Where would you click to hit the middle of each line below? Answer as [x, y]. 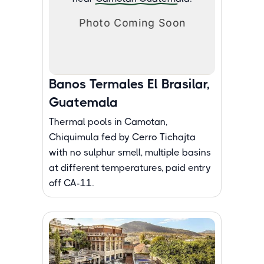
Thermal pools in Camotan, [108, 122]
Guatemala [83, 102]
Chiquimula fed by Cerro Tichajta [122, 137]
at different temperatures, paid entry [130, 168]
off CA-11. [71, 183]
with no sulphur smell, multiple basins [130, 152]
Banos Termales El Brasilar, [129, 84]
